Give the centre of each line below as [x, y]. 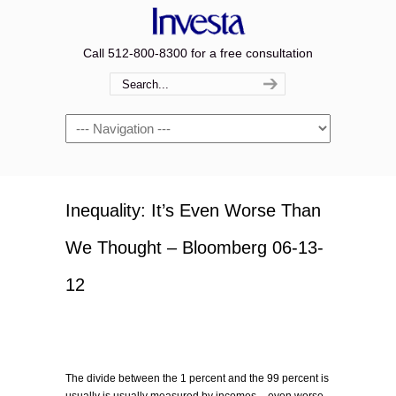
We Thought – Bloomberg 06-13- [194, 247]
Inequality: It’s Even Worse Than [193, 210]
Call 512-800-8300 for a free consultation [198, 53]
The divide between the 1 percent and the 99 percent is [197, 378]
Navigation [95, 124]
